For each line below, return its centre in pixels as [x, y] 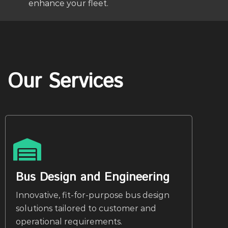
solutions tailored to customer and [86, 208]
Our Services [65, 82]
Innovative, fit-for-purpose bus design [93, 195]
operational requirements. [69, 222]
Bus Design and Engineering [93, 177]
